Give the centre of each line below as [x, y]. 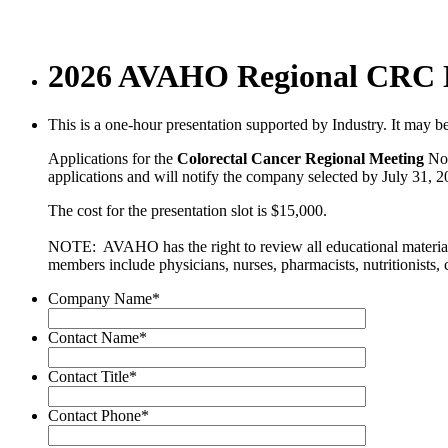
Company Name [100, 299]
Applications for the [112, 159]
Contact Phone [94, 416]
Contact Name [93, 338]
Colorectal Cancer [239, 159]
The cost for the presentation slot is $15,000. [187, 211]
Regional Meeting [364, 159]
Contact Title [88, 377]
